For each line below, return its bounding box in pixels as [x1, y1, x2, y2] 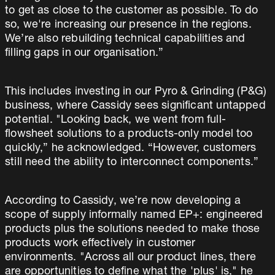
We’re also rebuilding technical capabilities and [5, 34, 246, 45]
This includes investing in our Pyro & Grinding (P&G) [5, 87, 267, 98]
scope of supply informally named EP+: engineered [5, 210, 263, 221]
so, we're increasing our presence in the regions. [5, 20, 252, 31]
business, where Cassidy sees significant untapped [5, 101, 266, 112]
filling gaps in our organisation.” [5, 48, 164, 59]
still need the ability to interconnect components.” [5, 157, 259, 168]
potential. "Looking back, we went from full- [5, 115, 226, 126]
